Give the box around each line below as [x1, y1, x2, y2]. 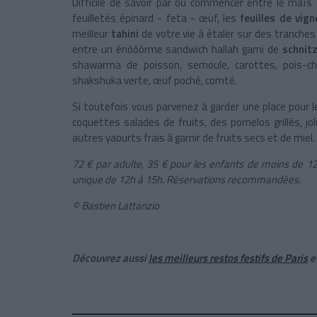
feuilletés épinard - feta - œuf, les [72, 10, 237, 27]
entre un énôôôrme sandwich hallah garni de [72, 41, 282, 58]
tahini [110, 25, 142, 42]
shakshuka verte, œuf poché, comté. [72, 72, 237, 89]
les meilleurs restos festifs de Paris [149, 250, 308, 267]
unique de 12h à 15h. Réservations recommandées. [72, 171, 301, 188]
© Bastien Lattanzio [72, 197, 159, 214]
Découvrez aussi [72, 250, 149, 267]
